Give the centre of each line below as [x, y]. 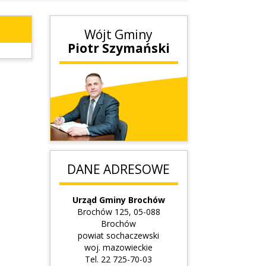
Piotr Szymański [118, 48]
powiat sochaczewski [119, 236]
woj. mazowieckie [119, 248]
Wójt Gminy [119, 35]
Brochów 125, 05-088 [118, 212]
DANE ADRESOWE [119, 170]
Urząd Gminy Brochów [118, 200]
